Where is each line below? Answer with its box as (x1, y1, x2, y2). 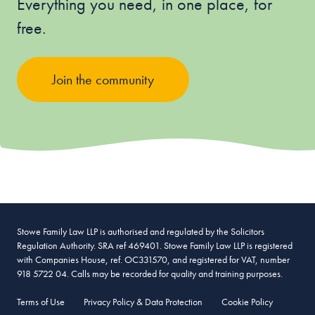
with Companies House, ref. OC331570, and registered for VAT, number (17, 253, 290, 266)
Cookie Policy (221, 295, 273, 308)
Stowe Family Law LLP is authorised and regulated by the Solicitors (17, 225, 264, 238)
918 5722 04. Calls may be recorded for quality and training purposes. (17, 267, 283, 280)
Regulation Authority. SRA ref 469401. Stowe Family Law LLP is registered (17, 239, 292, 252)
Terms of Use (17, 295, 65, 308)
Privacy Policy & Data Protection (84, 295, 202, 308)
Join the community (52, 70, 154, 89)
